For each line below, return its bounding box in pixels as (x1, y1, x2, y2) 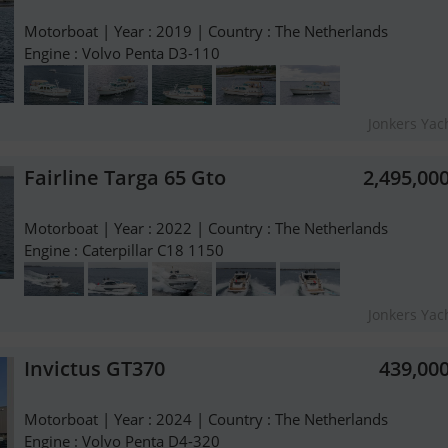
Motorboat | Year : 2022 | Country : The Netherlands (24, 218, 388, 239)
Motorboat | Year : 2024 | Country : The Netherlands (24, 408, 388, 429)
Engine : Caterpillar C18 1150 (24, 240, 224, 261)
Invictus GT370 (24, 354, 165, 382)
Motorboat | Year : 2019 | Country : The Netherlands (24, 21, 388, 42)
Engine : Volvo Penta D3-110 (24, 43, 220, 64)
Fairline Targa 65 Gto (24, 164, 226, 192)
